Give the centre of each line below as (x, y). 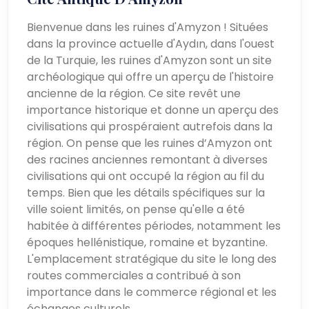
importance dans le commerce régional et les (152, 292)
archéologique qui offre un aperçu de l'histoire (151, 77)
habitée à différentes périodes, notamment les (154, 226)
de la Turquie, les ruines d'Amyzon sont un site (150, 60)
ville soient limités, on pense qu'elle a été (136, 209)
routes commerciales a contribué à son (134, 275)
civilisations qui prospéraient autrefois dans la (150, 126)
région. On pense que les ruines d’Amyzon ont (150, 143)
